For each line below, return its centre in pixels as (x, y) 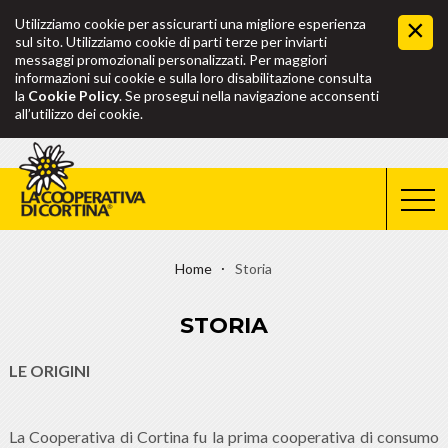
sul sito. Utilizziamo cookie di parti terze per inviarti (171, 41)
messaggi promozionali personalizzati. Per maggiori (171, 59)
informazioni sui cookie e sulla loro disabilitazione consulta (193, 77)
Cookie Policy (73, 95)
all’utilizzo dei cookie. (79, 113)
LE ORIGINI (49, 371)
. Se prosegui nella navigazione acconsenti (249, 95)
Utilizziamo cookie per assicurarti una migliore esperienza (190, 23)
